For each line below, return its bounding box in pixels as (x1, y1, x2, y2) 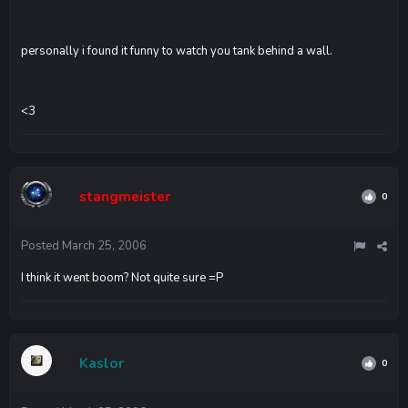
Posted (21, 237, 62, 254)
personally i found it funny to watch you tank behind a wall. (21, 43, 332, 60)
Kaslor (79, 353, 124, 372)
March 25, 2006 (62, 237, 147, 254)
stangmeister (79, 187, 170, 206)
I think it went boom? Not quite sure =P (21, 269, 223, 286)
